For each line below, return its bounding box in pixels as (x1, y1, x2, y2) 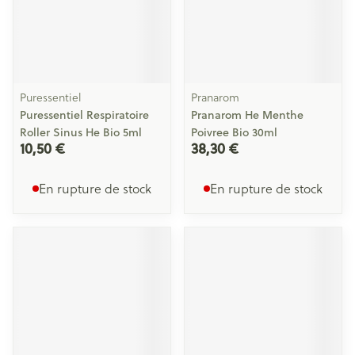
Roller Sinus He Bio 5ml (20, 124, 142, 140)
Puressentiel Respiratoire (20, 107, 149, 123)
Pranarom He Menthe (191, 107, 303, 123)
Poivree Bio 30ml (191, 124, 277, 140)
